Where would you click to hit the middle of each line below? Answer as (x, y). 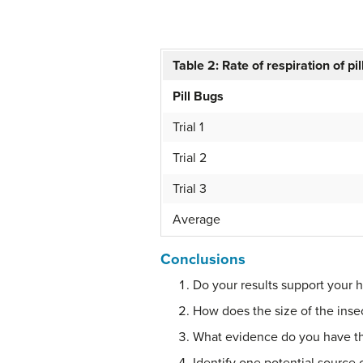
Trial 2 (190, 158)
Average (196, 220)
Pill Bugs (198, 97)
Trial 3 (190, 189)
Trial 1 (188, 128)
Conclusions (203, 260)
